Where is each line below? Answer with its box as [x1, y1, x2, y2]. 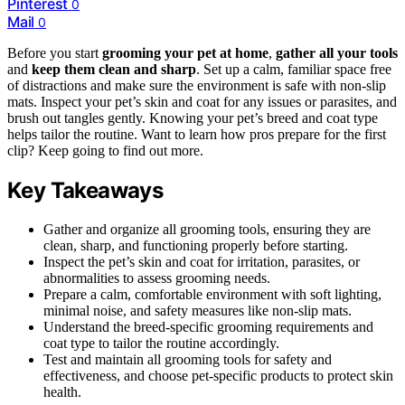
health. [43, 384, 81, 400]
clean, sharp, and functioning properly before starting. [43, 238, 348, 254]
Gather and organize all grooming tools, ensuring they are [43, 221, 371, 238]
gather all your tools [276, 45, 398, 61]
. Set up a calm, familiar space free [196, 61, 391, 78]
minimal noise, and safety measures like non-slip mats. [43, 303, 352, 319]
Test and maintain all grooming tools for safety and [43, 352, 332, 368]
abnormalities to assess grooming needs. [43, 270, 270, 287]
